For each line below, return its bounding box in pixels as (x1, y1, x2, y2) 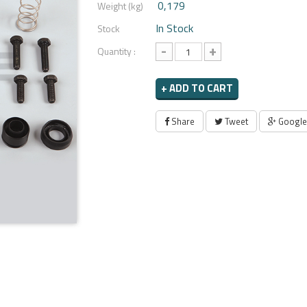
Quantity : (97, 44, 136, 58)
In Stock (155, 20, 193, 36)
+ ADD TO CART (160, 80, 233, 96)
